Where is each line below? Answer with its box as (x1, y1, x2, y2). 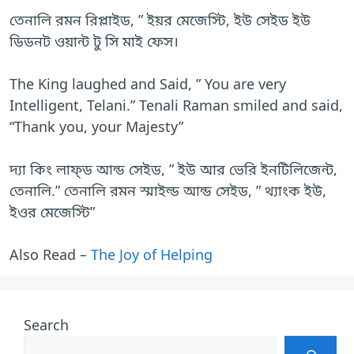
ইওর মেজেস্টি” (9, 202, 95, 222)
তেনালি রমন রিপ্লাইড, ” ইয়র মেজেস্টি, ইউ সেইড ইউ (9, 10, 311, 30)
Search (24, 315, 69, 335)
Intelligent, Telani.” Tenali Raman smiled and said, (9, 96, 343, 115)
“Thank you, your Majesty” (9, 117, 183, 137)
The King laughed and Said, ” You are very (9, 74, 286, 94)
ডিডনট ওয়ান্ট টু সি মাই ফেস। (9, 32, 179, 51)
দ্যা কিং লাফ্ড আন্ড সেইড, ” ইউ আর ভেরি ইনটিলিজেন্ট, (9, 160, 337, 179)
